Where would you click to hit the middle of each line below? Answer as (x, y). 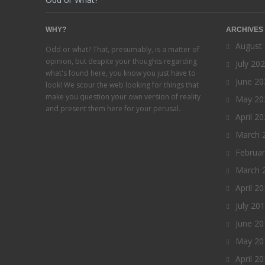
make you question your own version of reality (123, 97)
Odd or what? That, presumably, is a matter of (122, 49)
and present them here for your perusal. (113, 109)
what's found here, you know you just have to (121, 73)
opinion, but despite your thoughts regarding (121, 61)
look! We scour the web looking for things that (122, 85)
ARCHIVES (245, 30)
